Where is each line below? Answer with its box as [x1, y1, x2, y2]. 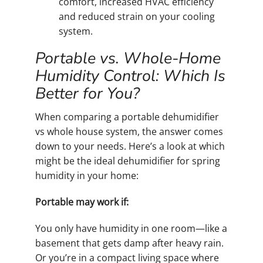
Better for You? [35, 82, 140, 104]
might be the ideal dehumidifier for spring [35, 154, 220, 168]
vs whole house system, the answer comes [35, 125, 223, 139]
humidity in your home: [35, 169, 139, 183]
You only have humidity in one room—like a [35, 222, 227, 235]
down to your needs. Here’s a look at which [35, 140, 225, 153]
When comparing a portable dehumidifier [35, 110, 219, 124]
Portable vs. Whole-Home [35, 47, 221, 69]
